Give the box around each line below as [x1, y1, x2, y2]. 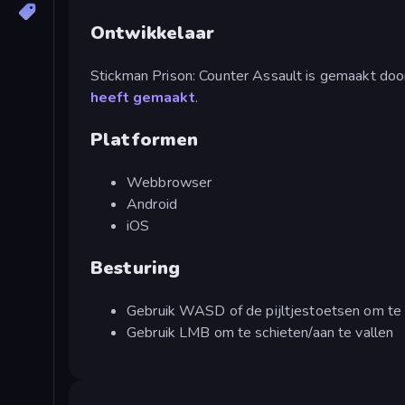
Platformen [90, 127, 199, 152]
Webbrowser [127, 172, 212, 193]
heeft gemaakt [90, 87, 195, 108]
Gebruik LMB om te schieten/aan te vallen [127, 322, 394, 343]
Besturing [90, 255, 181, 280]
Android [127, 193, 177, 214]
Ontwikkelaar [90, 20, 215, 45]
